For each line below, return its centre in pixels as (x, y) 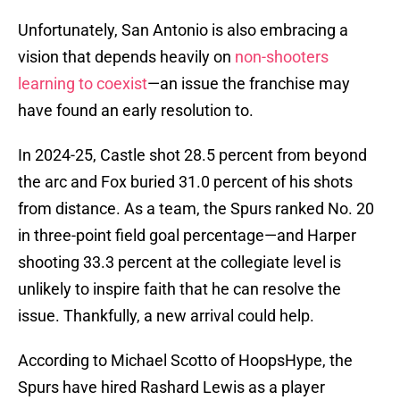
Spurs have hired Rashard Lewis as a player (171, 387)
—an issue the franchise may (249, 84)
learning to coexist (83, 84)
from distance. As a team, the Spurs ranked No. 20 (196, 209)
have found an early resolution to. (136, 111)
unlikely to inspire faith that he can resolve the (179, 289)
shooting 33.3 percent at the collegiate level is (179, 262)
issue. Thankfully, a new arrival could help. (166, 316)
